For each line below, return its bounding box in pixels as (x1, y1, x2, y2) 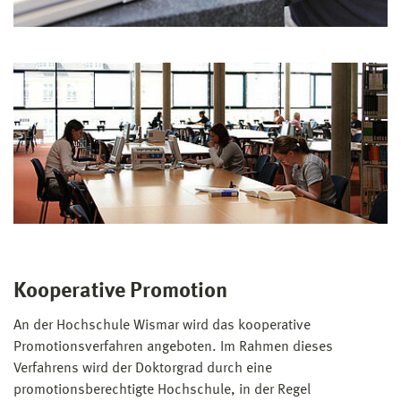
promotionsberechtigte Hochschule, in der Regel (13, 382, 311, 397)
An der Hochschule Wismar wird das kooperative (13, 318, 311, 333)
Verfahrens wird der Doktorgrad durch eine (13, 361, 272, 376)
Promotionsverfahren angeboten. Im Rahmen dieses (13, 339, 333, 354)
